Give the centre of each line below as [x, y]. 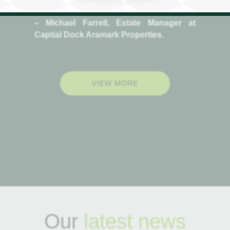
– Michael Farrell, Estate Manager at [115, 23]
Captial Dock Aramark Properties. [99, 35]
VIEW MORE [115, 83]
